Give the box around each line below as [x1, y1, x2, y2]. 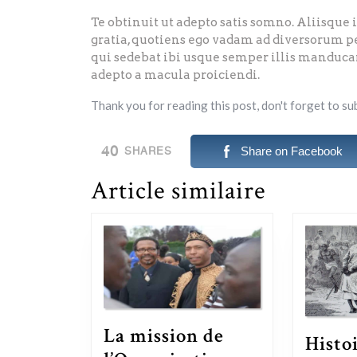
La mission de [104, 323, 224, 350]
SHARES [124, 145, 172, 157]
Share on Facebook [240, 144, 343, 158]
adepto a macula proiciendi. [91, 68, 260, 82]
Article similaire [91, 175, 265, 207]
